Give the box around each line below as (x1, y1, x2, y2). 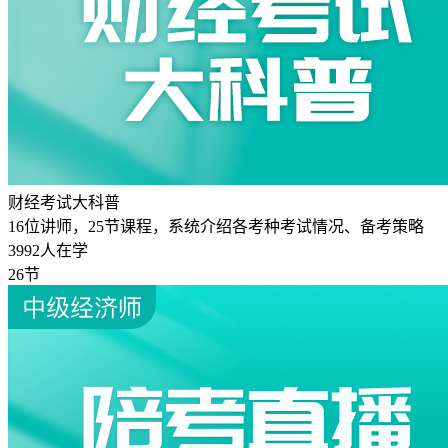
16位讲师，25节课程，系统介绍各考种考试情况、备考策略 (8, 218, 424, 236)
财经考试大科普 (8, 194, 120, 212)
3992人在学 (8, 242, 88, 260)
